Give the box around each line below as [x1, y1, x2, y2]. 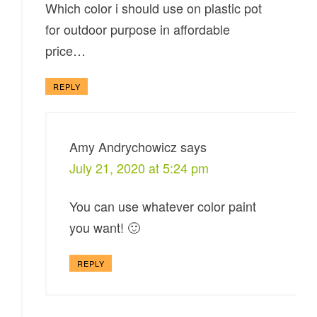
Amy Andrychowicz [69, 137, 178, 156]
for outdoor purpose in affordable [45, 20, 231, 39]
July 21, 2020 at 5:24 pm [69, 158, 209, 178]
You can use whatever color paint [69, 197, 257, 216]
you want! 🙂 [69, 218, 141, 237]
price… [45, 41, 86, 60]
